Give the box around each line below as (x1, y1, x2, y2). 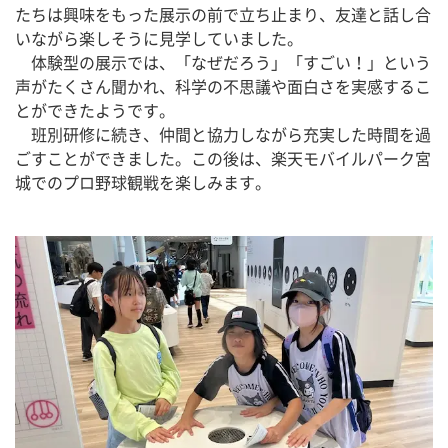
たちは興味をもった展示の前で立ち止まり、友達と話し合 (15, 4, 431, 26)
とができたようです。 (15, 100, 175, 122)
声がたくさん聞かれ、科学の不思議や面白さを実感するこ (15, 76, 431, 98)
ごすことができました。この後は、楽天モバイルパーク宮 (15, 148, 431, 170)
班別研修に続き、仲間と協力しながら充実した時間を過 (15, 124, 431, 146)
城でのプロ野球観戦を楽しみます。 (15, 172, 271, 194)
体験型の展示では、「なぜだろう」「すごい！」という (15, 52, 431, 74)
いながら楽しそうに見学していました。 (15, 28, 303, 50)
